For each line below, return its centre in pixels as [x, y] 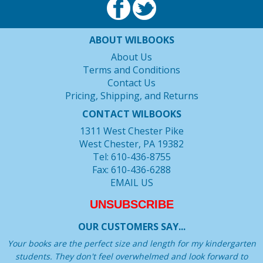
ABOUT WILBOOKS [131, 40]
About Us [131, 57]
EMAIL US [131, 182]
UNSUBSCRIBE [131, 204]
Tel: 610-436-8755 [131, 156]
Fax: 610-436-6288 [131, 169]
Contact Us [131, 83]
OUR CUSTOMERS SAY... [131, 226]
